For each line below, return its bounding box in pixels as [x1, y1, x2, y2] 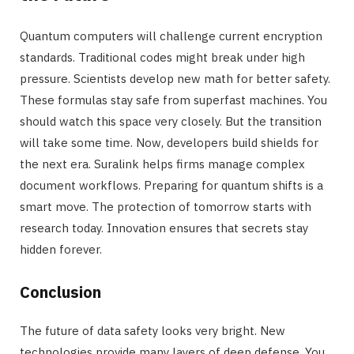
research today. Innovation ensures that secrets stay [20, 220, 308, 236]
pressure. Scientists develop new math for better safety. [20, 71, 330, 87]
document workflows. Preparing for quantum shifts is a [20, 178, 323, 194]
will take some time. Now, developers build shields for [20, 135, 318, 151]
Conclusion [20, 281, 101, 303]
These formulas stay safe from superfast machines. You [20, 92, 327, 108]
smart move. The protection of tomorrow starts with [20, 199, 311, 215]
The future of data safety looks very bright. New [20, 323, 285, 339]
